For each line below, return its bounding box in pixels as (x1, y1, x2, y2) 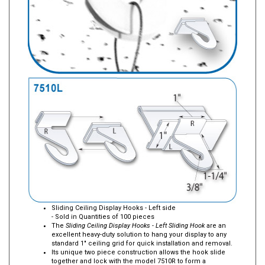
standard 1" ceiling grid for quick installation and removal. (51, 240, 232, 248)
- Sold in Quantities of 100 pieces (51, 214, 154, 221)
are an (206, 222, 226, 230)
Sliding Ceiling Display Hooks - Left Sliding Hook (66, 222, 206, 230)
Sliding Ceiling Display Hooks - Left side (51, 205, 176, 212)
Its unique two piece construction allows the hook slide (51, 249, 225, 257)
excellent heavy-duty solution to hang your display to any (51, 231, 227, 239)
